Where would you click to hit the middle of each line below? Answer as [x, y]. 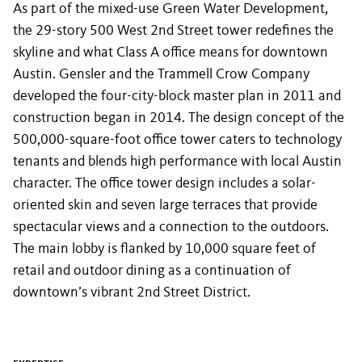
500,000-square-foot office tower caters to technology [177, 140]
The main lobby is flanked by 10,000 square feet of [164, 249]
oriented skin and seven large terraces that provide [165, 205]
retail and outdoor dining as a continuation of [152, 271]
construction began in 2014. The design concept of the [179, 118]
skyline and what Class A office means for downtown [170, 53]
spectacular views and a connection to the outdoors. [171, 227]
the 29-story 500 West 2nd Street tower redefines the [173, 31]
